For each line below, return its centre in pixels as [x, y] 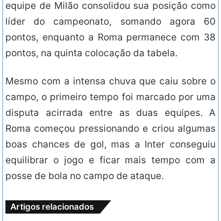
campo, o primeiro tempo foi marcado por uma [110, 97]
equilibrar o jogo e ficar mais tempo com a [110, 160]
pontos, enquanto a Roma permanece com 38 [110, 37]
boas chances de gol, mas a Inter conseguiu [110, 145]
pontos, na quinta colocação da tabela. [92, 53]
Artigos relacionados [52, 207]
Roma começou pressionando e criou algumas [110, 129]
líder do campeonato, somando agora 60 [110, 22]
